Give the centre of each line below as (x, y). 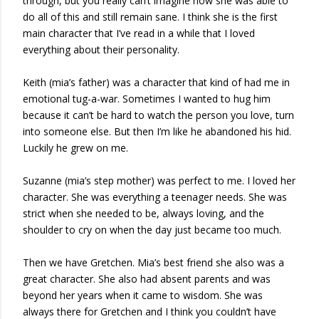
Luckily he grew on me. (75, 147)
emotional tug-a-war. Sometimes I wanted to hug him (147, 98)
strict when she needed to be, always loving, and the (143, 213)
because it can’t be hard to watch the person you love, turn (158, 115)
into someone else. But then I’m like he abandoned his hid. (157, 131)
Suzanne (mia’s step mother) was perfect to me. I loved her (159, 180)
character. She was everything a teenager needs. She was (155, 197)
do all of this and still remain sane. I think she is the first (150, 16)
